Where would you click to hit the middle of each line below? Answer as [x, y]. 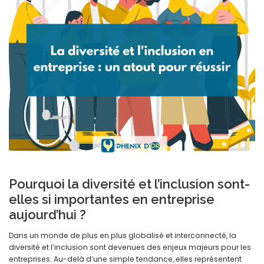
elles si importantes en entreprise [112, 199]
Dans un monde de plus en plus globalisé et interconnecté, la [123, 236]
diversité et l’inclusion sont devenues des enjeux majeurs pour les [130, 247]
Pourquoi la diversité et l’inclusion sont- [129, 184]
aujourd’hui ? [47, 215]
